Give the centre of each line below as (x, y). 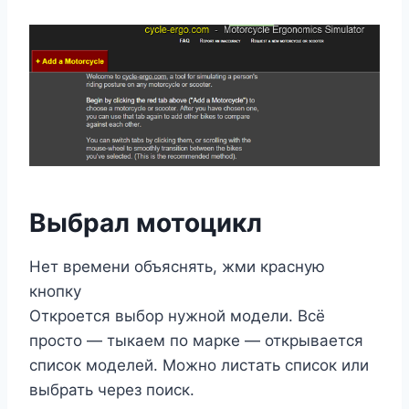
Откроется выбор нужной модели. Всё (177, 316)
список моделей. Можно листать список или (199, 366)
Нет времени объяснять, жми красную (177, 267)
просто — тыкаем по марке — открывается (196, 341)
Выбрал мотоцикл (146, 223)
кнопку (55, 292)
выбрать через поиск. (112, 390)
